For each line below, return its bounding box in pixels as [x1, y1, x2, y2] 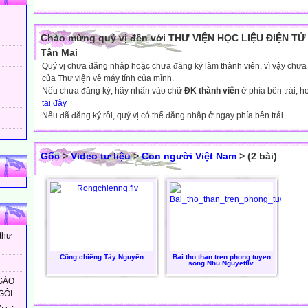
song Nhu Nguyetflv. [188, 259, 255, 267]
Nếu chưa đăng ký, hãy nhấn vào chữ [42, 86, 184, 96]
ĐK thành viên [184, 86, 239, 96]
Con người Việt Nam [142, 151, 236, 162]
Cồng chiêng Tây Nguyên [60, 253, 144, 261]
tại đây [42, 98, 67, 108]
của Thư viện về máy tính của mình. [42, 74, 174, 83]
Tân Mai [41, 47, 78, 58]
